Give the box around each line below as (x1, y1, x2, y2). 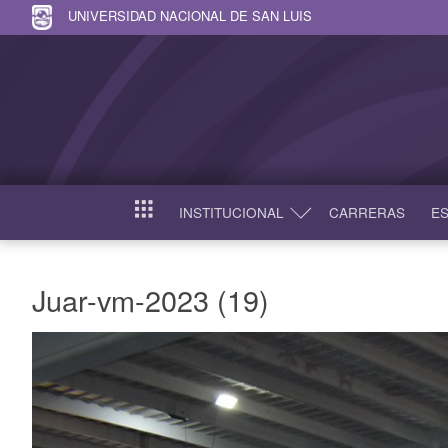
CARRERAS (328, 202, 405, 222)
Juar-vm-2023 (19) (32, 278, 269, 320)
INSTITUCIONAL (178, 202, 284, 222)
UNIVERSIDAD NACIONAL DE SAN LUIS (68, 5, 312, 25)
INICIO (133, 206, 177, 227)
